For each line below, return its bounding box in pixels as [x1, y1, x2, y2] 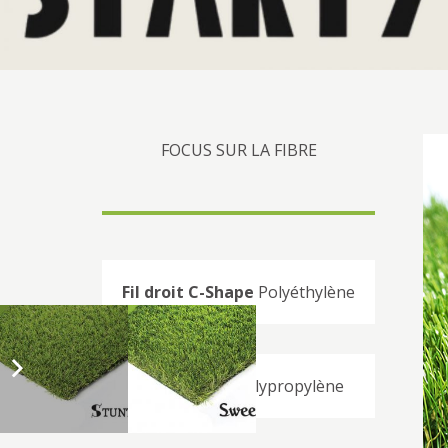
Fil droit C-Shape [122, 280, 254, 303]
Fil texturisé [133, 374, 231, 397]
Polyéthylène [254, 280, 355, 303]
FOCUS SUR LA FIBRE [160, 138, 317, 161]
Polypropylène [230, 374, 344, 397]
